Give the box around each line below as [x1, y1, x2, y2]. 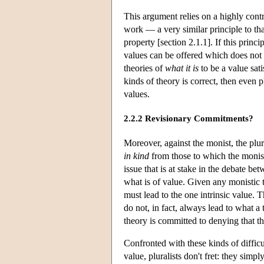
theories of [124, 62, 165, 73]
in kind [124, 150, 149, 161]
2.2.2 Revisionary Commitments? [124, 114, 253, 124]
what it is [165, 62, 199, 73]
